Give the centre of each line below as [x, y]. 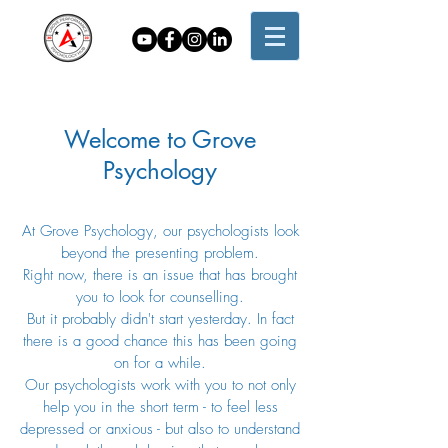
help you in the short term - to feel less [160, 407]
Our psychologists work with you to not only [160, 385]
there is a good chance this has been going [160, 341]
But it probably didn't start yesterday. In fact [160, 319]
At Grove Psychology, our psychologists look [160, 231]
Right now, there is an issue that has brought [160, 275]
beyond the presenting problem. [160, 253]
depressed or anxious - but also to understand [160, 429]
